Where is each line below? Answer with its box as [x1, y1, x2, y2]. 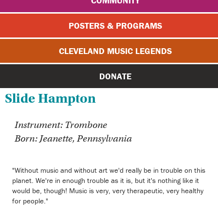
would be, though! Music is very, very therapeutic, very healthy [12, 185, 203, 195]
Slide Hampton [5, 90, 96, 107]
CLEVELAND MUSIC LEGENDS [59, 45, 172, 57]
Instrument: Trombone [15, 119, 107, 130]
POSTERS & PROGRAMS [69, 20, 163, 32]
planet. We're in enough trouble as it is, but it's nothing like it [12, 175, 199, 185]
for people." [12, 196, 48, 205]
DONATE [99, 71, 132, 82]
